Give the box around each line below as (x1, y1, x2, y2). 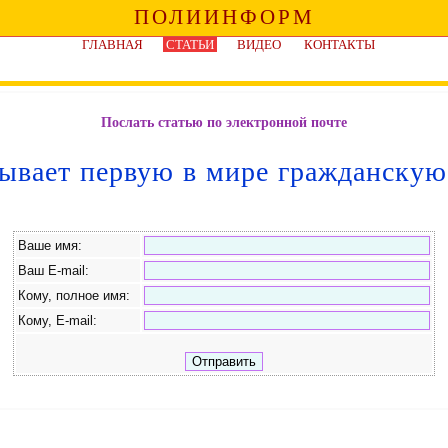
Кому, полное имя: (18, 287, 138, 303)
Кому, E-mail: (18, 312, 105, 328)
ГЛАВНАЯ (82, 37, 143, 52)
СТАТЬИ (166, 37, 214, 52)
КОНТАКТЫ (304, 37, 375, 52)
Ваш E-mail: (18, 262, 97, 278)
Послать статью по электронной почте (101, 115, 347, 130)
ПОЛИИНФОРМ (134, 5, 315, 29)
